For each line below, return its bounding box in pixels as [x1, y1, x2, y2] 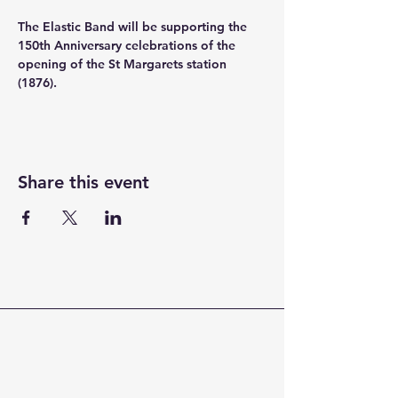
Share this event [18, 171, 149, 193]
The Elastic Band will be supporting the [18, 19, 251, 35]
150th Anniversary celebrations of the [18, 37, 239, 53]
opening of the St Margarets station [18, 56, 230, 72]
